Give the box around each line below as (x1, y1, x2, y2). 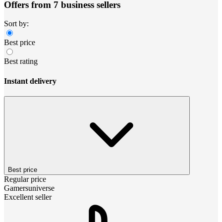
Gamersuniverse (4, 183, 55, 192)
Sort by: (4, 19, 29, 28)
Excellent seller (4, 192, 52, 201)
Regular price (4, 174, 46, 183)
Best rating (4, 57, 38, 66)
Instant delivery (4, 76, 56, 85)
